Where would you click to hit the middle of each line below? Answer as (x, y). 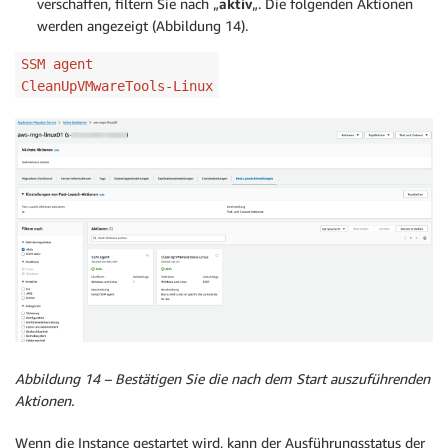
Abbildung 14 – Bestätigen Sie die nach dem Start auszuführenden (222, 379)
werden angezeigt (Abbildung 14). (142, 25)
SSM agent (57, 64)
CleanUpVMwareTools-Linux (117, 86)
